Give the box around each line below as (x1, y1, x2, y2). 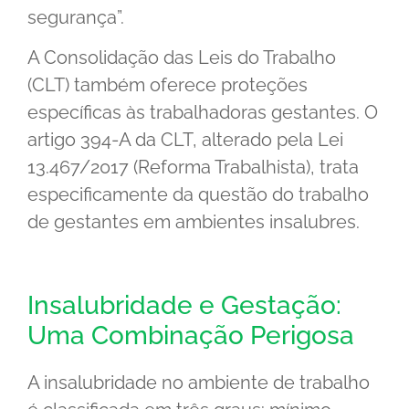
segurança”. (27, 5, 124, 28)
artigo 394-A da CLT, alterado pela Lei (27, 129, 343, 152)
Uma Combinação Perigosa (27, 320, 354, 351)
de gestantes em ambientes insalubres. (27, 211, 360, 234)
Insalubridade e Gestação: (27, 290, 341, 321)
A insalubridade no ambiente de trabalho (27, 372, 370, 394)
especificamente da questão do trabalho (27, 184, 369, 206)
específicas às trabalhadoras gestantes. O (27, 101, 378, 124)
